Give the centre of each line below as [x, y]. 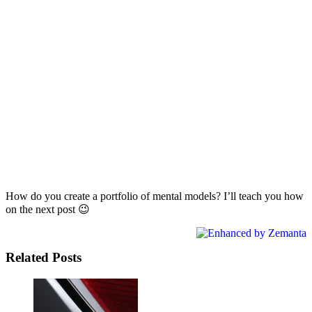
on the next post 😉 [48, 209]
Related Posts [44, 258]
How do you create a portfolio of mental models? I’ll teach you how [155, 196]
